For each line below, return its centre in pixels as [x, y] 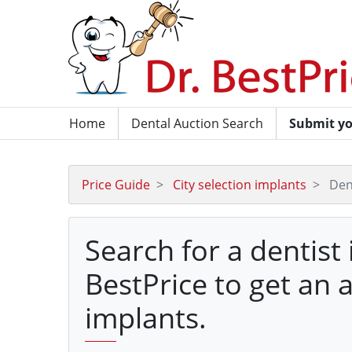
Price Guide [116, 185]
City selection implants [240, 185]
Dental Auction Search [197, 123]
